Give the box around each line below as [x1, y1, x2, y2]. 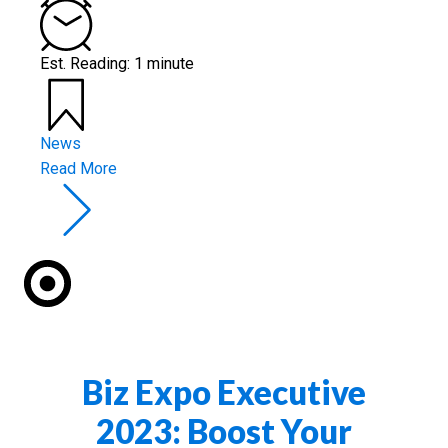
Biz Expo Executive [82, 371, 366, 412]
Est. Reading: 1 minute [40, 53, 194, 73]
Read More [40, 158, 117, 178]
